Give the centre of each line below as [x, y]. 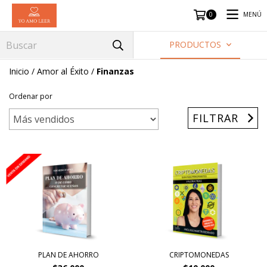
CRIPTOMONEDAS [199, 254]
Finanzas [115, 71]
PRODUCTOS [196, 44]
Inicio [19, 71]
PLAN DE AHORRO [68, 254]
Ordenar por [31, 96]
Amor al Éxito [63, 71]
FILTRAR [216, 118]
